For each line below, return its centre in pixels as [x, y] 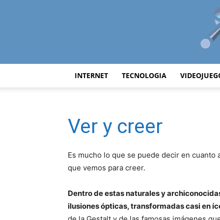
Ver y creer [115, 126]
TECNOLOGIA [144, 75]
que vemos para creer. [107, 168]
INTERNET [91, 75]
